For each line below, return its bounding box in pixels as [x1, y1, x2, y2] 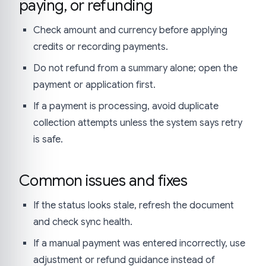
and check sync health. [33, 216, 132, 228]
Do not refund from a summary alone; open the [33, 62, 237, 74]
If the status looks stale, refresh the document [33, 199, 234, 211]
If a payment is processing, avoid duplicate [33, 100, 218, 112]
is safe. [33, 133, 63, 145]
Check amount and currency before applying [33, 24, 227, 36]
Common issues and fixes [19, 170, 188, 190]
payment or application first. [33, 78, 156, 91]
